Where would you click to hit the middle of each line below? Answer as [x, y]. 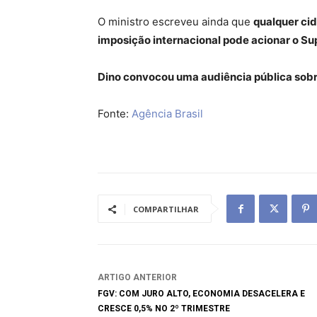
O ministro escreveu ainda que [175, 22]
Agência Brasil [167, 114]
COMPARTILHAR [166, 209]
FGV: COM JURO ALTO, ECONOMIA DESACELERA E [201, 294]
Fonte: [115, 114]
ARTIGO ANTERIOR [137, 277]
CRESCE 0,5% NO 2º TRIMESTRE [164, 309]
